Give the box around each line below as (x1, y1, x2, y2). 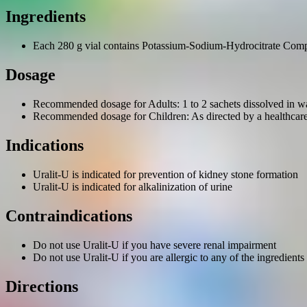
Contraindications (5, 206, 132, 225)
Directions (5, 277, 78, 295)
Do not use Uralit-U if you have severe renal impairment (33, 238, 276, 251)
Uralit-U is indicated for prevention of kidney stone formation (33, 168, 298, 180)
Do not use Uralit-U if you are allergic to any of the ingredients (33, 251, 304, 263)
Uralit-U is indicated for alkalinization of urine (33, 180, 232, 193)
